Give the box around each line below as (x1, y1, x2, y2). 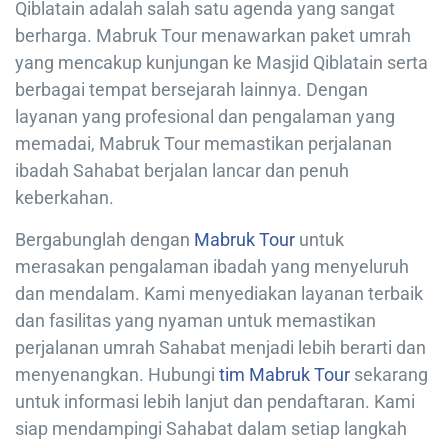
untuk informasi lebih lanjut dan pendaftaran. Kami (15, 390, 415, 412)
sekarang (350, 363, 428, 385)
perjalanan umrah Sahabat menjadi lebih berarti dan (15, 336, 426, 358)
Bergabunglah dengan (15, 228, 194, 250)
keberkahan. (15, 186, 114, 208)
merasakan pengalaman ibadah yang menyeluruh (15, 255, 409, 277)
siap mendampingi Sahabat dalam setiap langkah (15, 417, 407, 439)
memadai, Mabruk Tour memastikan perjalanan (15, 132, 392, 154)
